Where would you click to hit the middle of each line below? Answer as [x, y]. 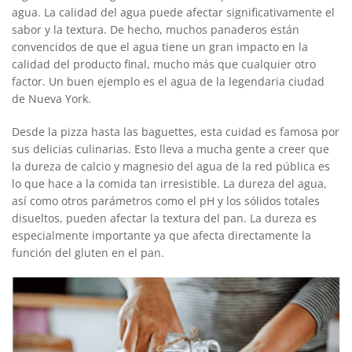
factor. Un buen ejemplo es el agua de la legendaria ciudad [168, 81]
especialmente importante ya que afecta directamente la [161, 235]
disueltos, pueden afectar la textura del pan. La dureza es [164, 218]
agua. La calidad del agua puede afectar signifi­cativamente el [173, 12]
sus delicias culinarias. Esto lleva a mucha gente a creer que [170, 148]
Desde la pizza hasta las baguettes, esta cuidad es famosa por [176, 131]
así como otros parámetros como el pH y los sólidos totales [166, 200]
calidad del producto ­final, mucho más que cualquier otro [164, 64]
